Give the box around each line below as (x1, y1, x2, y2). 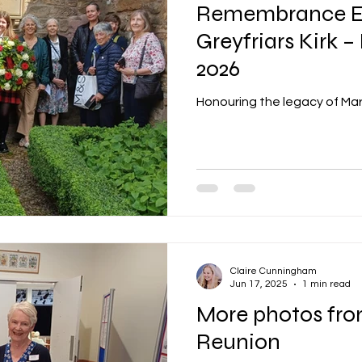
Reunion (196, 328, 280, 356)
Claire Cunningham (230, 266, 317, 276)
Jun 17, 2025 (230, 279, 288, 289)
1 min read (302, 279, 351, 289)
